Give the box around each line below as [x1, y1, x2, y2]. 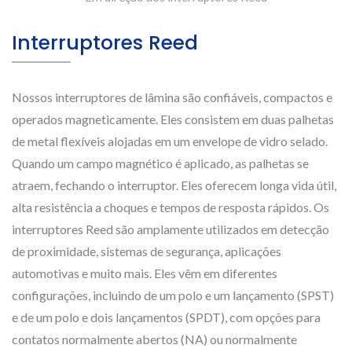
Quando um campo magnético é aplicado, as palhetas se [12, 156, 309, 170]
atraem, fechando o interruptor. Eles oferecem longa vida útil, [12, 178, 336, 192]
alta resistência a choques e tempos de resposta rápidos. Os [12, 200, 329, 214]
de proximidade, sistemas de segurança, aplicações [12, 244, 281, 258]
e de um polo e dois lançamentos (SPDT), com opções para [12, 310, 321, 324]
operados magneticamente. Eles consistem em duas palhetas [12, 112, 334, 126]
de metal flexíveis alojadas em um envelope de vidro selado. [12, 134, 328, 148]
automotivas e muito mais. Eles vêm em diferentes [12, 266, 277, 280]
